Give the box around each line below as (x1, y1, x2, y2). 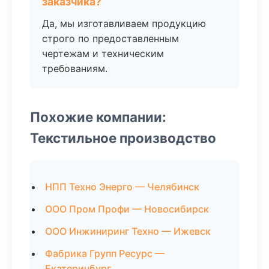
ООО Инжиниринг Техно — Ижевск (45, 225, 211, 237)
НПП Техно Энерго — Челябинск (45, 181, 199, 193)
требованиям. (42, 62, 107, 74)
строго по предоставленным (42, 32, 179, 44)
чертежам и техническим (42, 47, 164, 59)
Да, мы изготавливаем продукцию (42, 17, 206, 29)
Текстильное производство (30, 130, 216, 146)
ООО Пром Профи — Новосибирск (45, 203, 209, 215)
